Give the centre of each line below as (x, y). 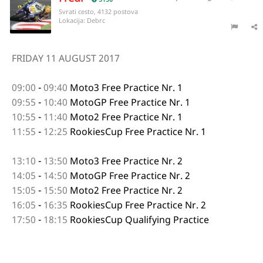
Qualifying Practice (167, 220)
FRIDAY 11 (35, 58)
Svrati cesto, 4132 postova (98, 11)
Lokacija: (73, 20)
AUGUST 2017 (89, 58)
